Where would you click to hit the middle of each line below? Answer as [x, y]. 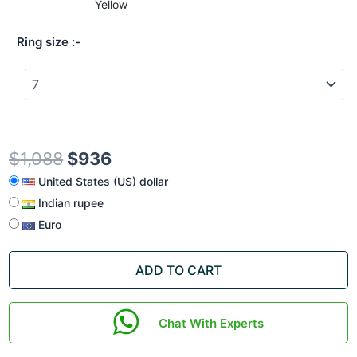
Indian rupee [70, 203]
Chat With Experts [211, 323]
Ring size [43, 41]
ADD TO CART [178, 270]
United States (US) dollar [102, 181]
